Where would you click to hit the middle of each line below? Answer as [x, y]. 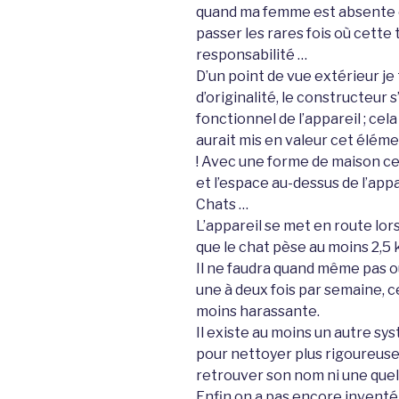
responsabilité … [252, 55]
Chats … [222, 205]
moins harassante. [258, 312]
